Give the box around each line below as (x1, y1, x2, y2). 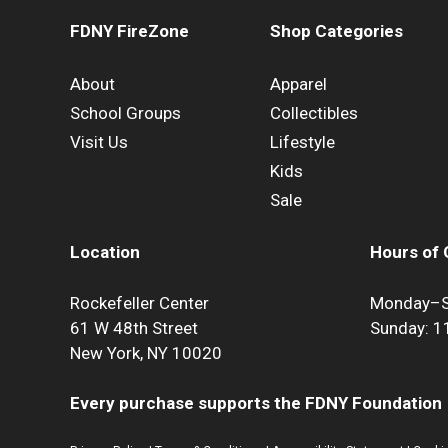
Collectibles (270, 102, 359, 123)
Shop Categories (270, 21, 404, 42)
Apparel (270, 73, 328, 94)
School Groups (70, 102, 181, 123)
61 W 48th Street (70, 317, 198, 338)
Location (70, 242, 140, 263)
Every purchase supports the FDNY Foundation (70, 393, 442, 414)
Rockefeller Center (70, 292, 209, 313)
